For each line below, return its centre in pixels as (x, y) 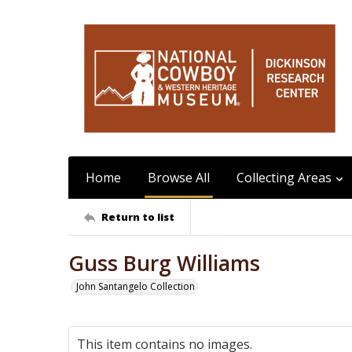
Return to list (138, 216)
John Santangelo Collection (136, 286)
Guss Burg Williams (164, 263)
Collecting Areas (284, 178)
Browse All (179, 178)
